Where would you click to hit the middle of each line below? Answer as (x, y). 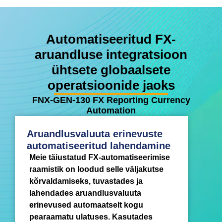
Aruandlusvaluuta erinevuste (95, 134)
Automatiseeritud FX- (111, 39)
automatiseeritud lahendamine (99, 145)
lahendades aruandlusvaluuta (85, 193)
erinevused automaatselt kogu (86, 205)
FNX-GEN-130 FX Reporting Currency (111, 100)
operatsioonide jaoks (111, 85)
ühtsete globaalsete (111, 70)
